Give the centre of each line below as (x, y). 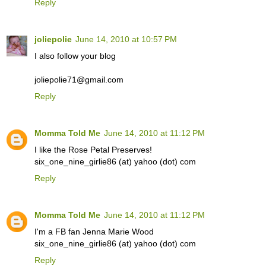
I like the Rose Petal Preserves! (93, 149)
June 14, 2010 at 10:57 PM (126, 39)
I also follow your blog (75, 56)
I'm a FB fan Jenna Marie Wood (94, 231)
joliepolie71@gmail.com (79, 79)
